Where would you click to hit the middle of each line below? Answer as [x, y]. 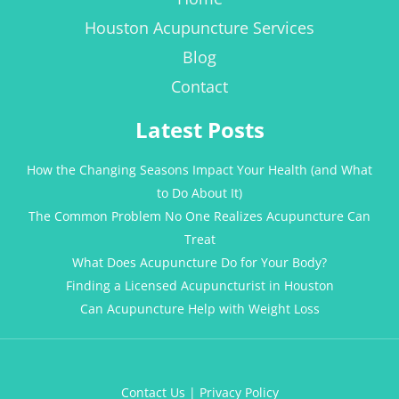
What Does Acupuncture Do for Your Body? [199, 263]
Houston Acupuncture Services [199, 28]
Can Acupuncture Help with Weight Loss [199, 309]
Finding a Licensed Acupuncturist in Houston [199, 286]
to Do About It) [199, 193]
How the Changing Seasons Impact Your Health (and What [199, 170]
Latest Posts [199, 130]
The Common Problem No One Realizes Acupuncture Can [199, 216]
